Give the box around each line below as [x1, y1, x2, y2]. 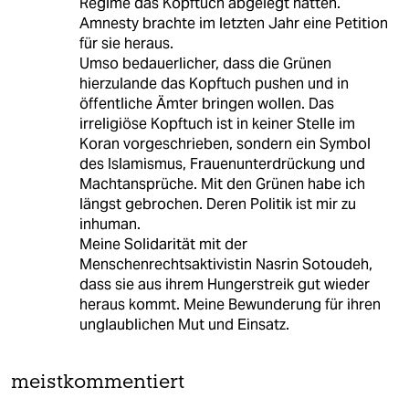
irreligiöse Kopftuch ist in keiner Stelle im [79, 114, 355, 134]
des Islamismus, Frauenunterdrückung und [79, 154, 365, 174]
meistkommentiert [11, 373, 184, 393]
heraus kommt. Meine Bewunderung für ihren [79, 295, 381, 315]
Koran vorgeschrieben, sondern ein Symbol [79, 134, 371, 154]
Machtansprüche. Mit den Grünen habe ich [79, 174, 365, 194]
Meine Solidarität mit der [79, 235, 247, 255]
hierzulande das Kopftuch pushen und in [79, 74, 349, 94]
